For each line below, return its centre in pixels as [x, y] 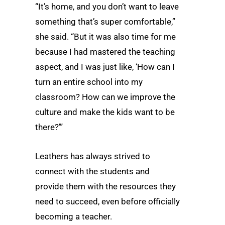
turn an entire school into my [89, 82]
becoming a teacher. [74, 216]
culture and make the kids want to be [105, 112]
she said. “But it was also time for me [105, 37]
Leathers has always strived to [93, 156]
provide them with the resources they [105, 186]
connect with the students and [92, 171]
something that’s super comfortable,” [105, 22]
